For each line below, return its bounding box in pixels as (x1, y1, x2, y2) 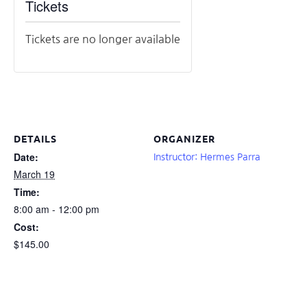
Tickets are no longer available (25, 33, 180, 45)
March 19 (14, 167, 55, 181)
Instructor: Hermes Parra (153, 151, 260, 162)
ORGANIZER (153, 132, 215, 145)
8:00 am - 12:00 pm (14, 201, 99, 216)
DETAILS (14, 132, 57, 145)
